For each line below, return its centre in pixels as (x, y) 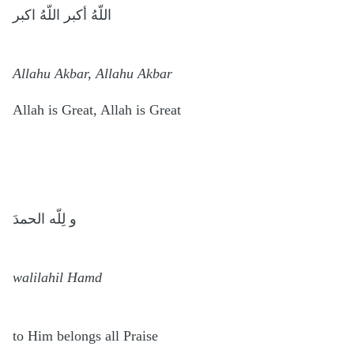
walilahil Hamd (57, 277)
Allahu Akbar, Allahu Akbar (94, 73)
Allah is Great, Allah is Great (99, 109)
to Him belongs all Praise (87, 335)
